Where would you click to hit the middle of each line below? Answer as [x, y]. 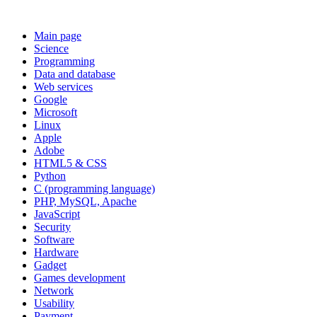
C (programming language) [94, 189]
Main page [58, 36]
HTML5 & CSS [70, 163]
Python [50, 176]
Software [54, 240]
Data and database [75, 74]
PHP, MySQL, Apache [85, 201]
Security [52, 227]
